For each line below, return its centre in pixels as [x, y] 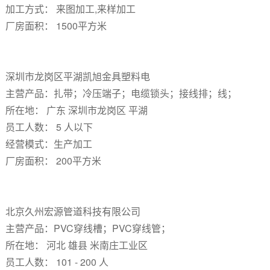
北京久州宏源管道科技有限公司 [74, 211]
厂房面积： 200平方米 [53, 161]
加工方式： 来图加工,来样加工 [70, 9]
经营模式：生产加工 [49, 144]
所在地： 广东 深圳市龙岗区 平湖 [76, 110]
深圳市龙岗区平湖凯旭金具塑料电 [79, 76]
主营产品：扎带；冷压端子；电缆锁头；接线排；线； [121, 93]
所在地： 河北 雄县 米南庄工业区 [76, 245]
